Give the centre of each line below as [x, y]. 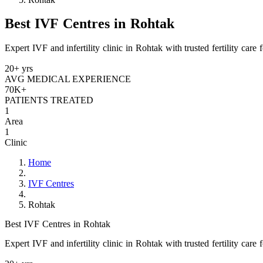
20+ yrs [19, 68]
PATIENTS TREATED [49, 100]
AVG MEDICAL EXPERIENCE [68, 79]
